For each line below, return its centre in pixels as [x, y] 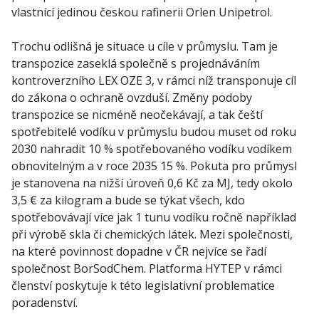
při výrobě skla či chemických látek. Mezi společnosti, [152, 234]
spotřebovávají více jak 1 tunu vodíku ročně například [154, 217]
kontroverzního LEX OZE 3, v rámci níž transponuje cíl [154, 80]
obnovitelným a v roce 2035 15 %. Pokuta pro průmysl [154, 166]
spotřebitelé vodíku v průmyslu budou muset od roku [154, 132]
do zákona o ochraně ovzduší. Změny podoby [132, 98]
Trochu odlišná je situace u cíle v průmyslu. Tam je [145, 46]
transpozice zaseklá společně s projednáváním [136, 63]
